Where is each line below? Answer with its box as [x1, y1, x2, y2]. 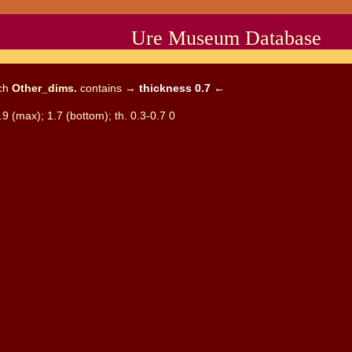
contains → [76, 81, 139, 94]
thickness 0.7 [138, 81, 211, 94]
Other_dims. [11, 81, 77, 94]
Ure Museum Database [131, 27, 321, 49]
